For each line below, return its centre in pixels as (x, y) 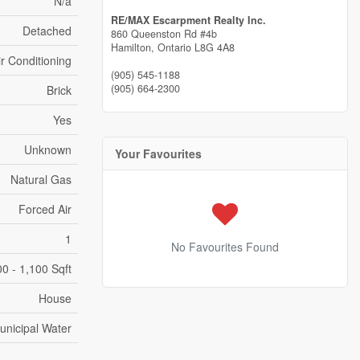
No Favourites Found (225, 246)
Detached (47, 31)
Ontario (174, 47)
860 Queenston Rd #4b (164, 33)
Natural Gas (41, 179)
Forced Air (45, 209)
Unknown (48, 149)
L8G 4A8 (215, 47)
